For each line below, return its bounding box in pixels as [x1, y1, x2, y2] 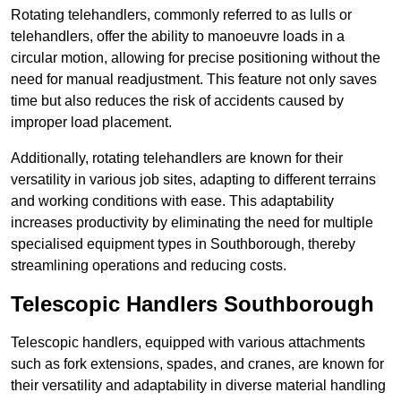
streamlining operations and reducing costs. [11, 258, 286, 274]
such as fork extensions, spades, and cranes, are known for [11, 356, 384, 372]
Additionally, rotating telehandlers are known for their [11, 150, 343, 166]
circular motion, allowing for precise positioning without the [11, 50, 380, 66]
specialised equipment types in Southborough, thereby [11, 236, 355, 252]
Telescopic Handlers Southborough [11, 292, 374, 317]
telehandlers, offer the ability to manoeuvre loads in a [11, 29, 345, 45]
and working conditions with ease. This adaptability [11, 193, 334, 209]
